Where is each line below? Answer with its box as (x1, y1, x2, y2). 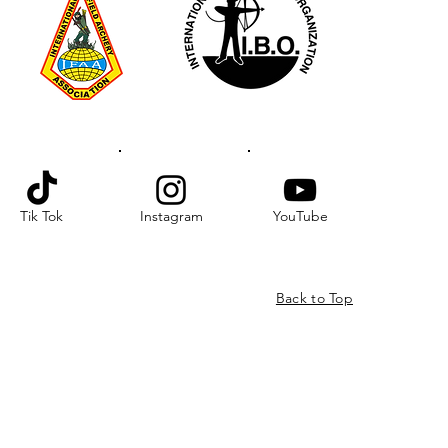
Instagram (139, 207, 203, 226)
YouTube (272, 207, 328, 226)
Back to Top (275, 289, 353, 308)
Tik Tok (19, 207, 63, 226)
